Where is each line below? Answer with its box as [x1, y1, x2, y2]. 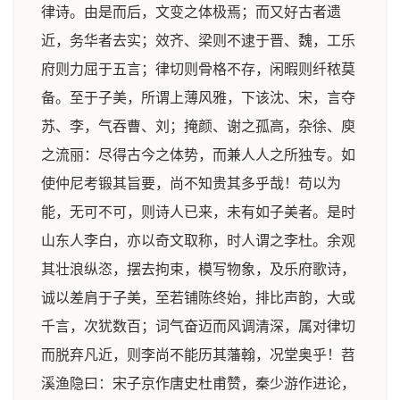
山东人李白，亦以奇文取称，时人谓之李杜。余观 [41, 233, 355, 248]
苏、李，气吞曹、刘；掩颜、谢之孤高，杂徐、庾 [41, 119, 355, 134]
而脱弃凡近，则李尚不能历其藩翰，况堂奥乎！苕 [41, 347, 355, 362]
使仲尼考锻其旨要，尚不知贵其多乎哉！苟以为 [41, 176, 341, 191]
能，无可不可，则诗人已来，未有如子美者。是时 [41, 204, 355, 220]
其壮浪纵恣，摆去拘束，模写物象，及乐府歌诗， [41, 262, 355, 277]
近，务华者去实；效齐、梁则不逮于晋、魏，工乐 [41, 33, 355, 48]
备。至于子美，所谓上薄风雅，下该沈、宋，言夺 [41, 90, 355, 105]
